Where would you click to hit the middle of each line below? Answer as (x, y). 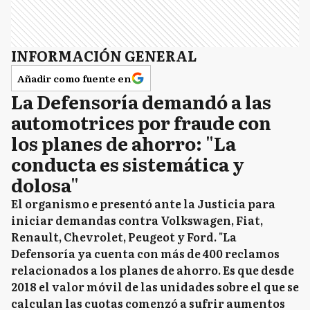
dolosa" (45, 184)
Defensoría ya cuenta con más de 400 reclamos (145, 253)
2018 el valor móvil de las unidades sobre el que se (155, 286)
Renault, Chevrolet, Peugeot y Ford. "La (124, 237)
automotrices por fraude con (141, 122)
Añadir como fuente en (74, 78)
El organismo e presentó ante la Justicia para (143, 203)
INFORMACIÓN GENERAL (104, 55)
